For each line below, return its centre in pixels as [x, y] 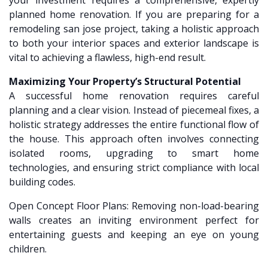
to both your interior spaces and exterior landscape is [134, 43]
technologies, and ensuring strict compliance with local [134, 168]
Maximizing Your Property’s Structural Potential [125, 82]
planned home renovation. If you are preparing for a [134, 15]
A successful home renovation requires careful [134, 96]
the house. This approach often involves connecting [134, 139]
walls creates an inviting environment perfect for [134, 220]
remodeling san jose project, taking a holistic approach [134, 29]
